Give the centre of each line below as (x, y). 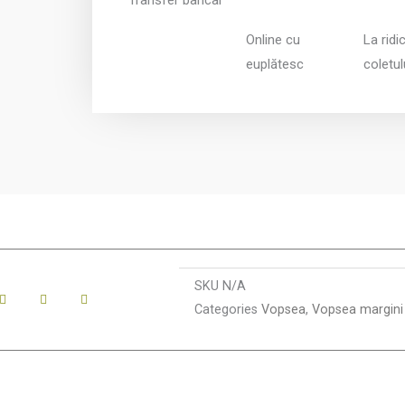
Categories (226, 309)
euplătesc (274, 64)
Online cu (273, 39)
